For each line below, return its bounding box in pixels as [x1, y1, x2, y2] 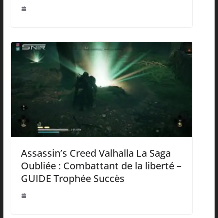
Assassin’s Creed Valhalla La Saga [20, 146, 171, 160]
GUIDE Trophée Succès [20, 171, 125, 185]
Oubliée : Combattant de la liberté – [20, 159, 182, 172]
